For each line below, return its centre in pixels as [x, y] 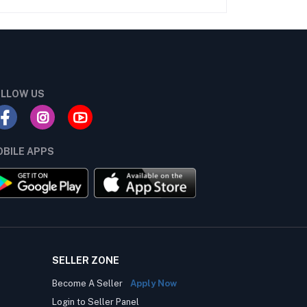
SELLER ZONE [86, 261]
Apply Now [153, 284]
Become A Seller [88, 284]
